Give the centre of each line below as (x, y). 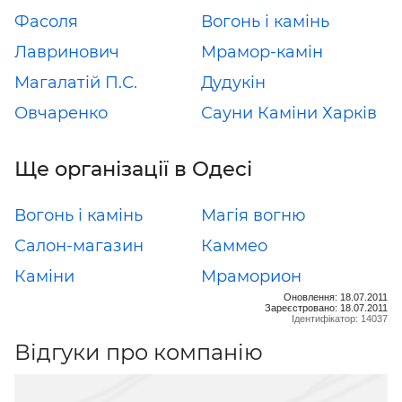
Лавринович (67, 52)
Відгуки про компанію (139, 352)
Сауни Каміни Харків (289, 113)
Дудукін (233, 82)
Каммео (234, 245)
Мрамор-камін (262, 52)
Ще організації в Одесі (133, 168)
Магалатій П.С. (76, 82)
